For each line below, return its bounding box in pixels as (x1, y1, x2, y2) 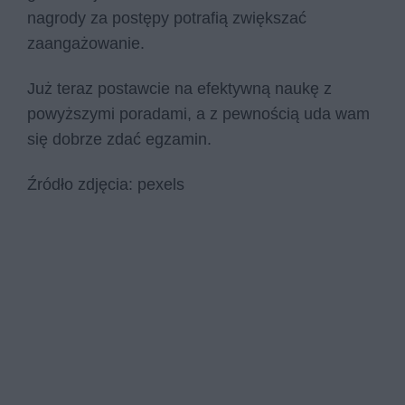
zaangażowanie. (27, 34, 145, 53)
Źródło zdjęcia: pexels (27, 174, 184, 193)
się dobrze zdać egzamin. (27, 130, 212, 149)
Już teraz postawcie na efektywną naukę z (27, 80, 332, 99)
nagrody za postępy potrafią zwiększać (27, 9, 306, 28)
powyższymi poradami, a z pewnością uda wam (27, 105, 370, 124)
